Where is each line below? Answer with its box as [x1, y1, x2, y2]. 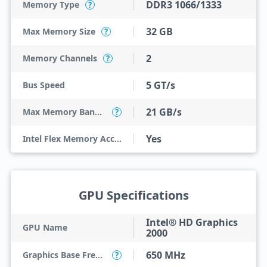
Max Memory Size [22, 26, 95, 37]
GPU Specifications [78, 187, 189, 203]
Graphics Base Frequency [95, 249, 103, 260]
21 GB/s [146, 105, 182, 119]
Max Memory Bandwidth [94, 106, 102, 117]
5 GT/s [146, 79, 175, 92]
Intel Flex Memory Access [114, 133, 122, 144]
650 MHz [146, 249, 185, 262]
